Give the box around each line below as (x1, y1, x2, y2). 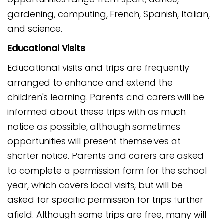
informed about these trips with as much (7, 106, 186, 118)
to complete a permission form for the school (7, 164, 207, 176)
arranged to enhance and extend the (7, 76, 173, 88)
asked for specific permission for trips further (7, 194, 203, 206)
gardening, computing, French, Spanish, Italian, (7, 8, 210, 20)
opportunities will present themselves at (7, 135, 181, 147)
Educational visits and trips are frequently (7, 62, 189, 74)
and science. (7, 22, 65, 35)
